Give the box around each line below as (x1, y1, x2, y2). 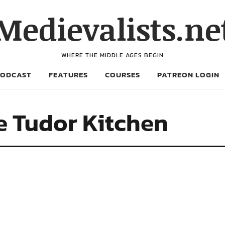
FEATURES (49, 69, 88, 80)
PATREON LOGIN (157, 69, 219, 80)
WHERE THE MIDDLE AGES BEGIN (61, 51, 164, 60)
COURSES (105, 69, 140, 80)
